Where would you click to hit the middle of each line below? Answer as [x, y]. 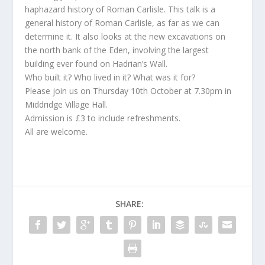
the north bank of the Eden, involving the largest [117, 50]
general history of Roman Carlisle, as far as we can [122, 23]
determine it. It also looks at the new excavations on [125, 36]
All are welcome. [56, 132]
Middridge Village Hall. [67, 104]
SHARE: [130, 204]
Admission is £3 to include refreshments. [103, 118]
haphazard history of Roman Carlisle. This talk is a [120, 9]
